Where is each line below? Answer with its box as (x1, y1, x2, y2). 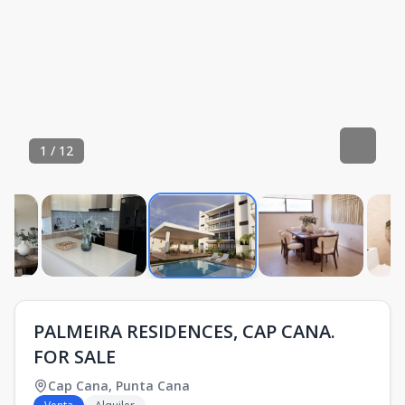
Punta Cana (116, 377, 190, 394)
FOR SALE (33, 344, 116, 369)
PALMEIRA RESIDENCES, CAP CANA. (33, 319, 335, 344)
